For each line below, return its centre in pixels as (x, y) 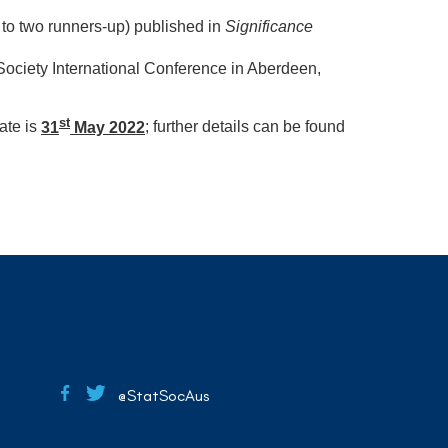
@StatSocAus (157, 396)
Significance (269, 27)
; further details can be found (245, 127)
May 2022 (107, 127)
